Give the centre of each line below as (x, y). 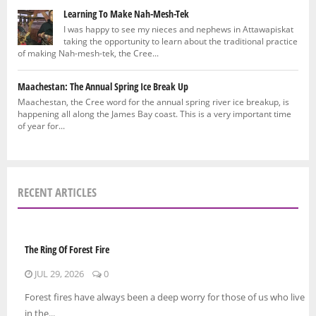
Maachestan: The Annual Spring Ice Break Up (103, 86)
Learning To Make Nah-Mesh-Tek (126, 13)
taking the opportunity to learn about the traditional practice (181, 41)
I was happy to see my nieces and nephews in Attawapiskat (178, 29)
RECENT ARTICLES (57, 192)
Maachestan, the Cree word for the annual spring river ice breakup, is (153, 101)
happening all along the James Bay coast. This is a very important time (154, 113)
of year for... (41, 125)
